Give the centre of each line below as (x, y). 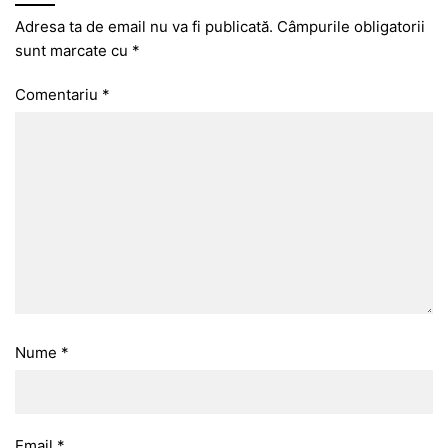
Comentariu (58, 94)
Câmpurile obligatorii (351, 26)
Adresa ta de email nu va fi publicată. (144, 26)
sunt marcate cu (73, 50)
